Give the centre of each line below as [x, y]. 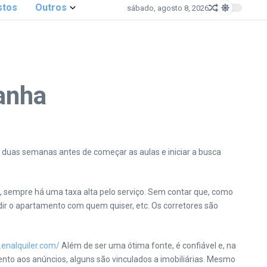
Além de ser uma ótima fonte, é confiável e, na [148, 246]
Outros [51, 7]
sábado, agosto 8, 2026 [168, 8]
